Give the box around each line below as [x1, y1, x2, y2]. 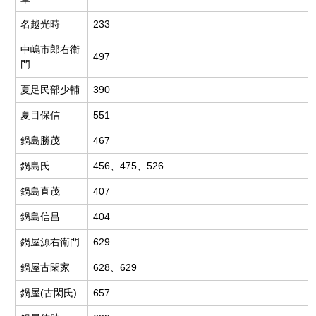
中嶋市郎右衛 [20, 43, 80, 55]
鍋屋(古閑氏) [20, 286, 77, 298]
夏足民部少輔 [20, 83, 80, 95]
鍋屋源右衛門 [20, 236, 80, 248]
